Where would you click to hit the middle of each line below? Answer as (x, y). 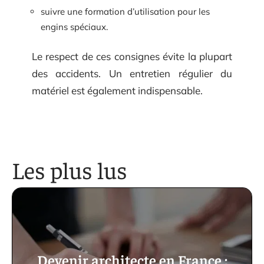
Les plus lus (70, 169)
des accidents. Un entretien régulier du (132, 73)
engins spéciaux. (74, 27)
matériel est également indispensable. (117, 90)
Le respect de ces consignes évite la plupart (132, 56)
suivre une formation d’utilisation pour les (125, 11)
